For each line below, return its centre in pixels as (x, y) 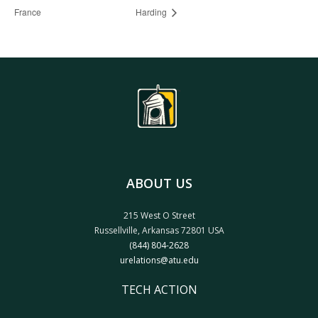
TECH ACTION (159, 289)
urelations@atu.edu (159, 260)
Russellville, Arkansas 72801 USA (159, 230)
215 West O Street (159, 215)
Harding (153, 11)
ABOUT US (159, 183)
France (28, 11)
